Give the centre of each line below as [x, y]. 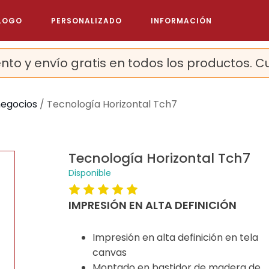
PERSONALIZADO [86, 20]
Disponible [89, 173]
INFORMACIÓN [181, 20]
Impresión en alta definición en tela [175, 237]
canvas [109, 252]
